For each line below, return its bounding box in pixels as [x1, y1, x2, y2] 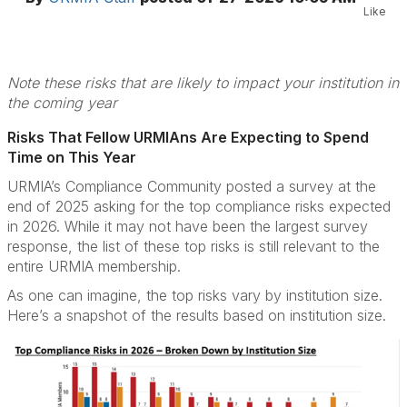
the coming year [7, 94, 117, 112]
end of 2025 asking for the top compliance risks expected [7, 197, 391, 215]
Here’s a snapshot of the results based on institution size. [7, 306, 386, 324]
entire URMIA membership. [7, 257, 181, 275]
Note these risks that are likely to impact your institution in [7, 74, 399, 92]
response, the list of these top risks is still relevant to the [7, 237, 380, 255]
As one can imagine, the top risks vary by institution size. [7, 286, 382, 304]
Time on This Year [7, 148, 136, 166]
